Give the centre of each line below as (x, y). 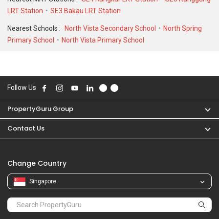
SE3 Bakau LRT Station (86, 11)
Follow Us (22, 88)
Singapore (43, 182)
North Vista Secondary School (110, 28)
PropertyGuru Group (40, 109)
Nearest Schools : (35, 28)
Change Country (37, 164)
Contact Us (26, 129)
